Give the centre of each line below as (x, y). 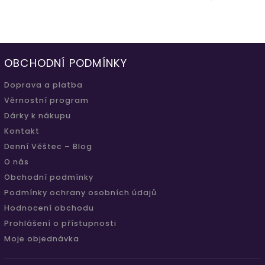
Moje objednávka (42, 238)
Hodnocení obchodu (49, 208)
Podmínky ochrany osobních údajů (80, 192)
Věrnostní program (46, 100)
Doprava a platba (43, 85)
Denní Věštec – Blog (48, 146)
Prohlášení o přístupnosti (60, 223)
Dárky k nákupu (38, 115)
